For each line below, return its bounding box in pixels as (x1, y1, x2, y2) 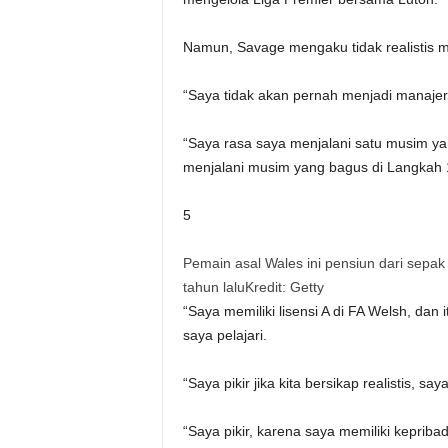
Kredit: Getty (244, 279, 324, 295)
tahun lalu (182, 279, 245, 295)
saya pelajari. (182, 327, 267, 343)
